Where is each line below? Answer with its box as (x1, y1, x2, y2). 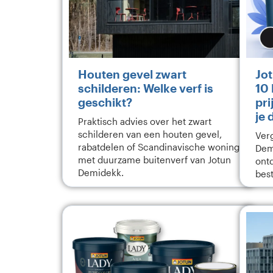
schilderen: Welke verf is (78, 81, 213, 95)
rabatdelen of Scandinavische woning (78, 142, 239, 152)
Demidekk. (78, 168, 124, 178)
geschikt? (78, 95, 132, 109)
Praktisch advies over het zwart (78, 116, 211, 127)
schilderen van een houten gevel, (78, 129, 222, 140)
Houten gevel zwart (78, 67, 186, 81)
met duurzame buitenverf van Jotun (78, 155, 231, 165)
